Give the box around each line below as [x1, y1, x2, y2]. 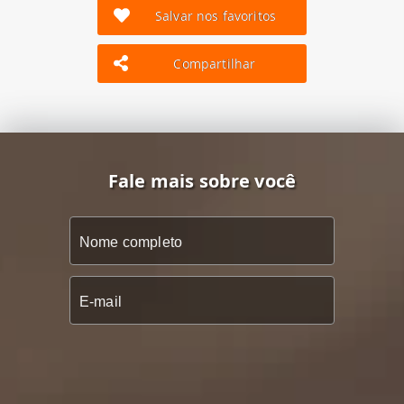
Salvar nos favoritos [155, 6, 276, 24]
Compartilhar [173, 54, 256, 72]
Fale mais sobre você [108, 168, 296, 193]
